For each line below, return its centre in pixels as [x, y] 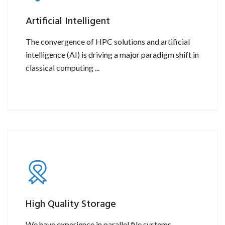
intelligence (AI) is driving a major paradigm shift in [112, 54]
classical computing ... [63, 67]
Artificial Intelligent [68, 21]
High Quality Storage [71, 204]
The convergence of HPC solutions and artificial [108, 41]
